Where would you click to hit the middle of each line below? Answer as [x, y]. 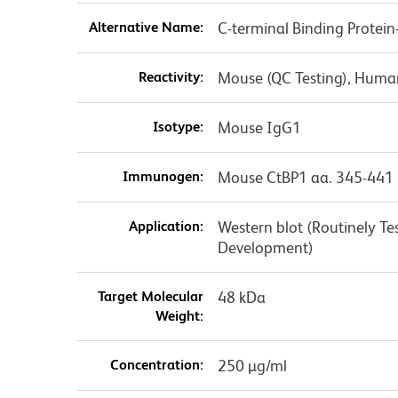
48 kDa [241, 297]
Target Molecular [150, 296]
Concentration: [156, 364]
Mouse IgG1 [259, 127]
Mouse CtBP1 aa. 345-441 [305, 177]
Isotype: [178, 126]
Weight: [179, 315]
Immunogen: [163, 176]
